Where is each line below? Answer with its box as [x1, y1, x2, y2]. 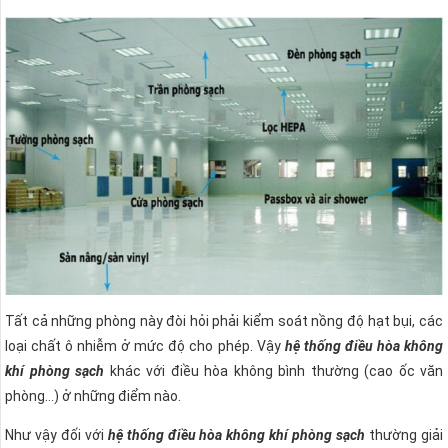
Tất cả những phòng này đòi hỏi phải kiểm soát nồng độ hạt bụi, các [5, 312, 443, 329]
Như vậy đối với [5, 426, 108, 443]
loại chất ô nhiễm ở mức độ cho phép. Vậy [5, 337, 285, 354]
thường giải [365, 426, 444, 443]
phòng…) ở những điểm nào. [5, 387, 181, 404]
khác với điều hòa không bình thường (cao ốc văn [104, 362, 443, 379]
